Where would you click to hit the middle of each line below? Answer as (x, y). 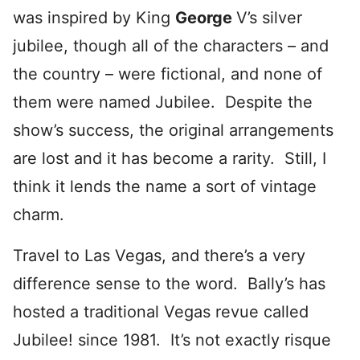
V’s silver (269, 17)
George (206, 17)
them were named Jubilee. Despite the (163, 102)
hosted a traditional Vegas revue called (161, 311)
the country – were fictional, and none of (168, 74)
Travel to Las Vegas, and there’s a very (159, 255)
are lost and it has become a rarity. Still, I (170, 158)
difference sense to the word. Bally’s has (169, 283)
